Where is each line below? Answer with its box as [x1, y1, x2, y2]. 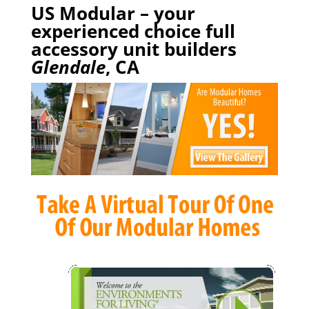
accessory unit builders [30, 36, 237, 61]
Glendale [30, 54, 106, 79]
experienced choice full [30, 18, 235, 43]
